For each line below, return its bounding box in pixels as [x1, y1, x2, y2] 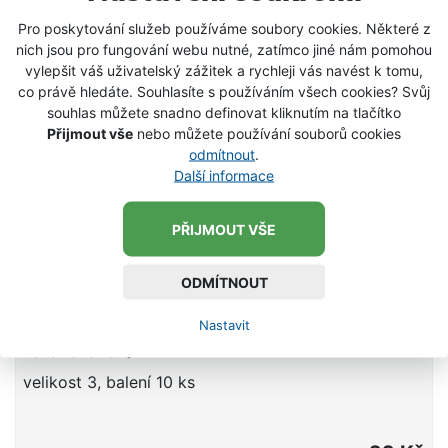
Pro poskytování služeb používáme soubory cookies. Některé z [17, 19, 431, 37]
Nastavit [198, 316, 250, 333]
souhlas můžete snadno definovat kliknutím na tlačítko [47, 103, 401, 121]
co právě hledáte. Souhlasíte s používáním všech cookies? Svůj [18, 82, 430, 100]
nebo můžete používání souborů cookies [133, 124, 401, 142]
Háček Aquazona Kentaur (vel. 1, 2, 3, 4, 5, [23, 319, 401, 338]
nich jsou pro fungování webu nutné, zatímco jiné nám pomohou [16, 40, 432, 58]
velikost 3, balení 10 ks [23, 372, 195, 393]
